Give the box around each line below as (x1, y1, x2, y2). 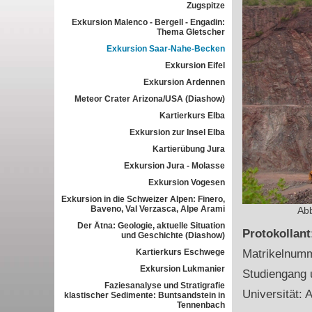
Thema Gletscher (156, 27, 225, 37)
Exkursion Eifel (164, 61, 225, 70)
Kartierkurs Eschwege (135, 247, 225, 257)
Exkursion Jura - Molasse (123, 161, 225, 171)
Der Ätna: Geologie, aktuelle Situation (77, 221, 225, 231)
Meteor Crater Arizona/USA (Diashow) (74, 94, 225, 104)
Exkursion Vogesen (148, 178, 225, 187)
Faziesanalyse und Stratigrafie (104, 281, 225, 290)
